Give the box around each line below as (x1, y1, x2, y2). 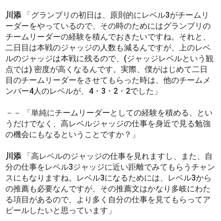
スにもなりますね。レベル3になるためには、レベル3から (5, 173, 212, 183)
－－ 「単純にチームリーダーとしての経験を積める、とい (5, 108, 213, 117)
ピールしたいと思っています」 (5, 205, 116, 215)
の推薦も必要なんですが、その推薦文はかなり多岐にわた (5, 184, 211, 193)
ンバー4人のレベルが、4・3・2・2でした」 (5, 86, 162, 96)
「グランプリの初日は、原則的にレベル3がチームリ (21, 10, 210, 20)
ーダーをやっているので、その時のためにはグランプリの (5, 21, 211, 31)
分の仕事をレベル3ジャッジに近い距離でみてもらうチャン (5, 162, 216, 172)
